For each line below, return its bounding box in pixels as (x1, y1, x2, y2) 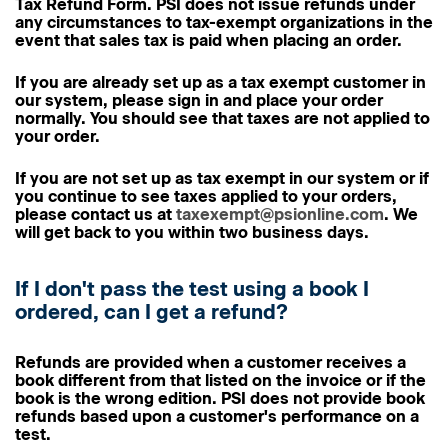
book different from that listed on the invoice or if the (15, 371, 426, 390)
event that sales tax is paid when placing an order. (15, 31, 402, 50)
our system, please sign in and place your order (15, 91, 383, 110)
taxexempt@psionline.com (176, 205, 384, 224)
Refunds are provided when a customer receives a (15, 353, 406, 372)
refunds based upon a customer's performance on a (15, 407, 419, 426)
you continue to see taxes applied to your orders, (15, 187, 397, 206)
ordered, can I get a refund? (15, 300, 288, 324)
